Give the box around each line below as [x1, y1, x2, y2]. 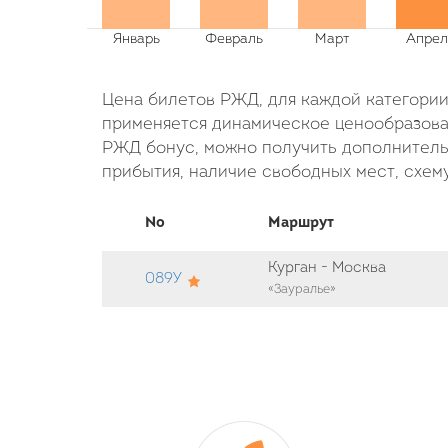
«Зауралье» [268, 283, 337, 296]
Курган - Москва [268, 261, 387, 276]
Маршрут [268, 215, 335, 231]
